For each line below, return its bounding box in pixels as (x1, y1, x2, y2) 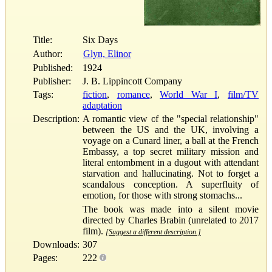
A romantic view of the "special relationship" (83, 113, 259, 124)
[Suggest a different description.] (106, 227, 201, 236)
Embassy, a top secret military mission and (83, 146, 259, 157)
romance (117, 89, 150, 100)
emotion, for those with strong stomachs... (83, 189, 242, 200)
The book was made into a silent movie (83, 203, 259, 214)
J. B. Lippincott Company (83, 75, 182, 86)
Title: (33, 34, 52, 45)
